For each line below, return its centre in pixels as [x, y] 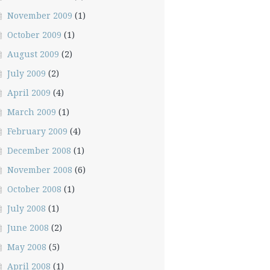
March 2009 [31, 112]
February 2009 [37, 131]
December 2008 [39, 150]
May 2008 [27, 247]
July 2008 [26, 208]
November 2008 [39, 170]
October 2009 [34, 35]
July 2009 [26, 73]
